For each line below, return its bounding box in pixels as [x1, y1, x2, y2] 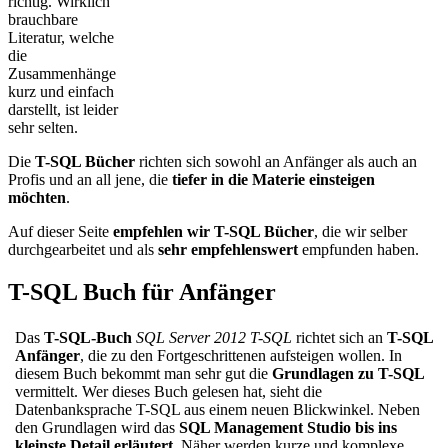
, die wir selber [314, 222, 407, 240]
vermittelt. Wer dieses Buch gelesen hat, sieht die [15, 382, 322, 400]
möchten [8, 188, 66, 206]
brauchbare [8, 10, 78, 28]
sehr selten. [8, 118, 78, 136]
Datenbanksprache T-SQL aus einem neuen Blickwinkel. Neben [15, 400, 420, 418]
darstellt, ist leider [8, 100, 118, 118]
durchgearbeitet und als [8, 240, 158, 258]
